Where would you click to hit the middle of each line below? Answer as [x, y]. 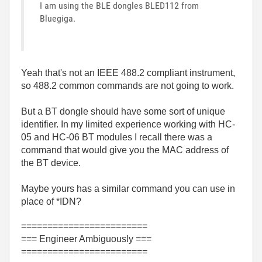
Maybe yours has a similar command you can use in [128, 189]
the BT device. [52, 163]
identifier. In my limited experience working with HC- [128, 124]
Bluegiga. [58, 18]
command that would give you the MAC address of [125, 150]
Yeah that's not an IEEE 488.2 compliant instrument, [128, 73]
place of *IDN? [51, 201]
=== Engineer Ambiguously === [86, 239]
